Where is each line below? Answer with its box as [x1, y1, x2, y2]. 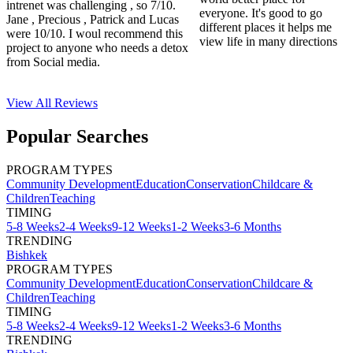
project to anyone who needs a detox [6, 41, 188, 55]
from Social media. [6, 55, 100, 69]
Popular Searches [6, 126, 148, 147]
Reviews [54, 96, 98, 110]
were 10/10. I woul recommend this [6, 27, 183, 41]
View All [6, 96, 54, 110]
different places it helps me [199, 20, 333, 35]
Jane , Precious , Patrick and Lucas [6, 13, 179, 27]
